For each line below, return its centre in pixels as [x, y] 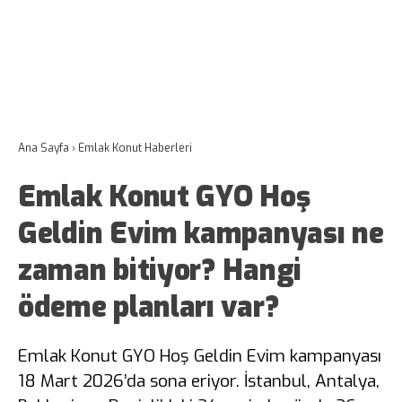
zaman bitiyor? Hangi [160, 270]
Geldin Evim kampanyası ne [201, 233]
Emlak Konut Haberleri [135, 148]
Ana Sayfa [44, 148]
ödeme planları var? [149, 307]
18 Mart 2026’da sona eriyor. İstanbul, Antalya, [199, 381]
